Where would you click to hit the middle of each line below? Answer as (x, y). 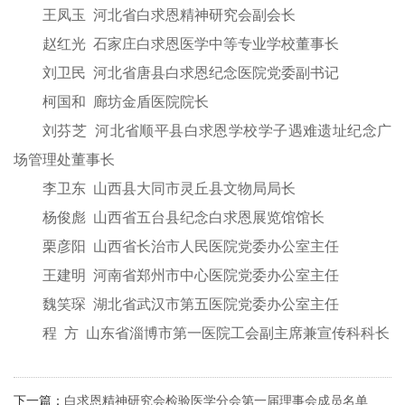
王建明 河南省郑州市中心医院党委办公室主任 (191, 275)
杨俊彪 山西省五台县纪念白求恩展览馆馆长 (184, 217)
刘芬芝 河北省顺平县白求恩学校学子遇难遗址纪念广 (217, 131)
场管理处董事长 (64, 160)
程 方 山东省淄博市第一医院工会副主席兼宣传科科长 (216, 333)
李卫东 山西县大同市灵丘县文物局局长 (169, 188)
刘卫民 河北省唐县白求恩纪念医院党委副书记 (191, 73)
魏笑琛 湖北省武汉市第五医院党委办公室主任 (191, 304)
